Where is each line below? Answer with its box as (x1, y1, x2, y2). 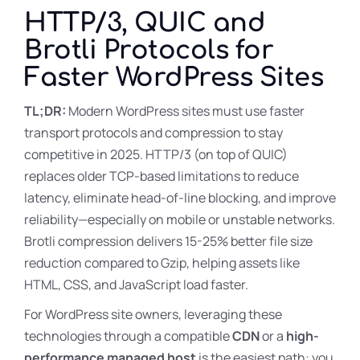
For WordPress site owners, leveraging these (24, 305, 282, 323)
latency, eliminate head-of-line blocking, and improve (24, 189, 336, 207)
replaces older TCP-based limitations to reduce (24, 167, 299, 185)
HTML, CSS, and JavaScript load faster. (24, 276, 248, 293)
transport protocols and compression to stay (24, 124, 283, 141)
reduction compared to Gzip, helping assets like (24, 254, 300, 272)
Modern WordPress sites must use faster (68, 102, 305, 120)
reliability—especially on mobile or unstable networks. (24, 211, 335, 228)
